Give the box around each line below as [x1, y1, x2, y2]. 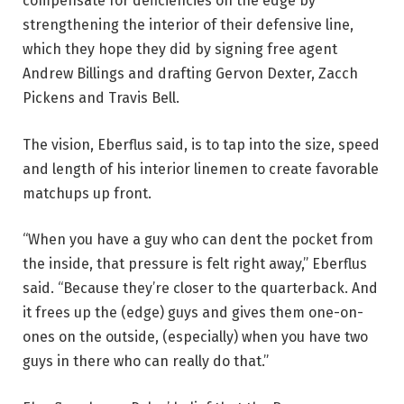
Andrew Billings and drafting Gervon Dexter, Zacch [23, 65, 358, 82]
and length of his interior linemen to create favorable [23, 160, 379, 178]
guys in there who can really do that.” [23, 353, 269, 371]
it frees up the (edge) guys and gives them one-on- [23, 304, 363, 322]
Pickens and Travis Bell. [23, 89, 179, 106]
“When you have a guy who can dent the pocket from [23, 231, 373, 249]
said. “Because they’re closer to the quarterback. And [23, 280, 378, 298]
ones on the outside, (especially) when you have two [23, 328, 368, 346]
